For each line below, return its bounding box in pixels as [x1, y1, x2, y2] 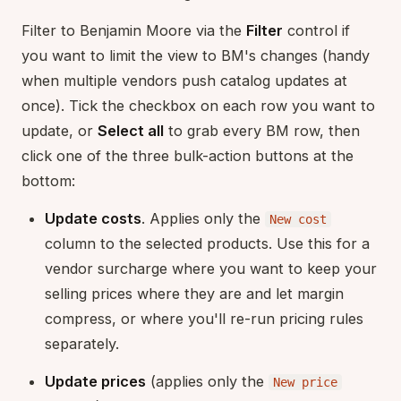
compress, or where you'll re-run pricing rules [45, 309, 363, 328]
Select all [98, 121, 164, 140]
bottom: [21, 171, 75, 190]
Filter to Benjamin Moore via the [21, 21, 246, 39]
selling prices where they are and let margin [45, 284, 344, 303]
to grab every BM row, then [164, 121, 360, 140]
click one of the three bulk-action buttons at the [21, 146, 354, 165]
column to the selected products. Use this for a [45, 234, 370, 252]
